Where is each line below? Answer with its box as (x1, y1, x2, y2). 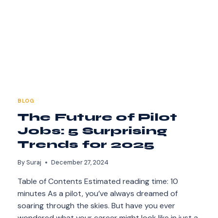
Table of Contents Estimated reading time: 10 (18, 176, 178, 186)
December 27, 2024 (51, 158, 109, 166)
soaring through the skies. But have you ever (18, 200, 175, 211)
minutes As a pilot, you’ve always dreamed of (18, 188, 178, 199)
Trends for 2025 (18, 138, 155, 151)
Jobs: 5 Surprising (18, 124, 167, 137)
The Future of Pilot (18, 110, 178, 124)
